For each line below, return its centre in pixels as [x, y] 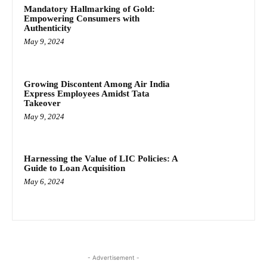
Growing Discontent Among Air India [97, 84]
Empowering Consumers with [82, 18]
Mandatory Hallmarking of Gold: [89, 9]
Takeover [42, 103]
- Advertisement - [113, 257]
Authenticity [48, 28]
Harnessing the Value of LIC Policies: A [101, 159]
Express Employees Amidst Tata [87, 93]
